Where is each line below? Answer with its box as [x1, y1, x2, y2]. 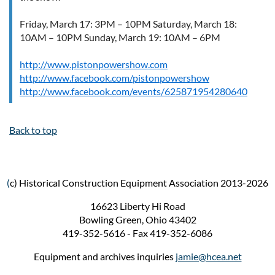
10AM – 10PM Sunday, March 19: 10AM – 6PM [20, 31, 220, 43]
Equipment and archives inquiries [33, 250, 176, 262]
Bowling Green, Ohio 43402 [79, 213, 196, 225]
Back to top [9, 123, 57, 136]
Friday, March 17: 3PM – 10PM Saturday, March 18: [20, 17, 237, 29]
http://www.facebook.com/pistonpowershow [20, 71, 209, 83]
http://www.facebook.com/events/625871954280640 [20, 85, 247, 97]
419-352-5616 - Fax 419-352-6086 [63, 227, 212, 239]
